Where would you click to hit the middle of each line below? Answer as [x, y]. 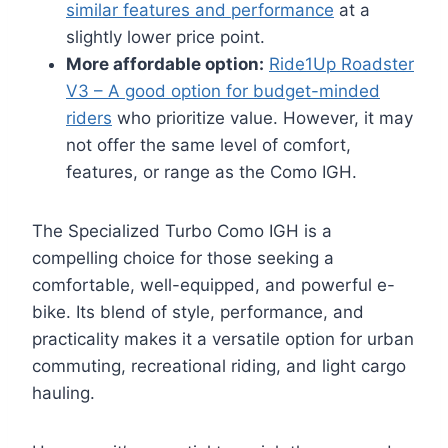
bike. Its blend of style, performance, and [198, 312]
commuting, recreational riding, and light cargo [219, 366]
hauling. [63, 393]
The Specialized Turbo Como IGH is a [182, 231]
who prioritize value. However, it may [262, 118]
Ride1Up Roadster [341, 64]
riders [89, 118]
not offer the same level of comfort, [208, 145]
